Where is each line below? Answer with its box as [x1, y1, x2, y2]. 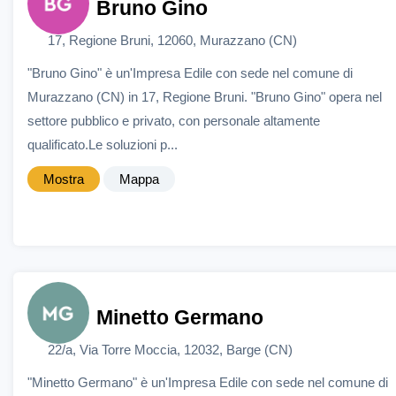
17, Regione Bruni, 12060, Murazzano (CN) [47, 32, 297, 48]
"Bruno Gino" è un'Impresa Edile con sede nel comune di [27, 65, 353, 80]
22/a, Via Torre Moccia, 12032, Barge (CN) [47, 341, 293, 357]
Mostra [43, 171, 84, 187]
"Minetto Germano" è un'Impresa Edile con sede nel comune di [27, 374, 388, 390]
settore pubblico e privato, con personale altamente [27, 112, 320, 128]
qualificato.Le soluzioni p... [27, 136, 178, 152]
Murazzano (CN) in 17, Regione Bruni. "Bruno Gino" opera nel [27, 88, 382, 104]
